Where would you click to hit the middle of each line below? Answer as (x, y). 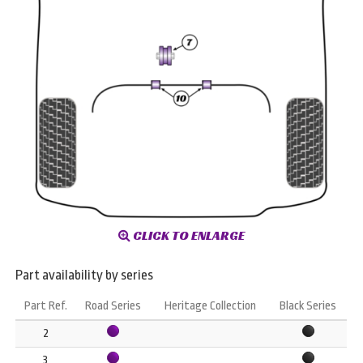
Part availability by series (84, 275)
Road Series (113, 306)
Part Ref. (45, 306)
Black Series (308, 306)
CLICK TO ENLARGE (187, 236)
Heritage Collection (210, 306)
